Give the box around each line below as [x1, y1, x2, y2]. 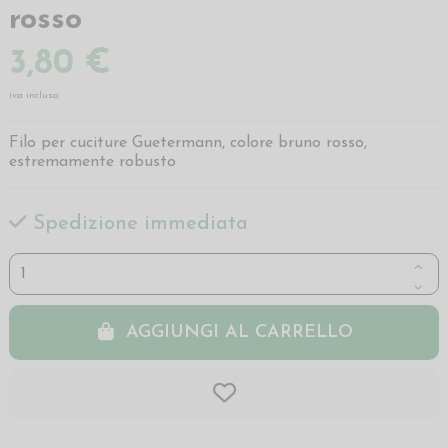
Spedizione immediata [27, 214, 248, 235]
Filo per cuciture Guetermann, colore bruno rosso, [9, 135, 367, 152]
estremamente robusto [9, 154, 176, 171]
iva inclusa [9, 91, 59, 101]
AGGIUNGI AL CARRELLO [126, 322, 354, 342]
